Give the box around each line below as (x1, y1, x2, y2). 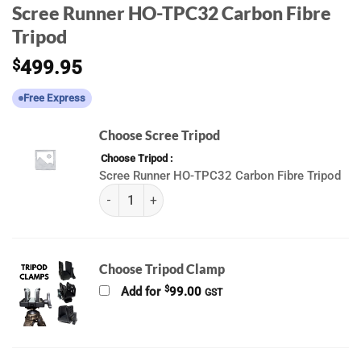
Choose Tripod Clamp (98, 261, 225, 277)
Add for (117, 285, 164, 300)
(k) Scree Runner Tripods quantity (98, 185, 276, 200)
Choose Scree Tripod (98, 127, 220, 143)
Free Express (23, 92, 86, 105)
